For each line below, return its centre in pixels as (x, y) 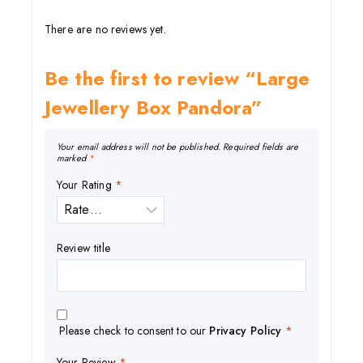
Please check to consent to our (134, 331)
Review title (83, 248)
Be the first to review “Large (177, 78)
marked (73, 158)
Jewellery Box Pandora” (154, 107)
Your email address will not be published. (139, 146)
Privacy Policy (246, 331)
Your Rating (86, 184)
